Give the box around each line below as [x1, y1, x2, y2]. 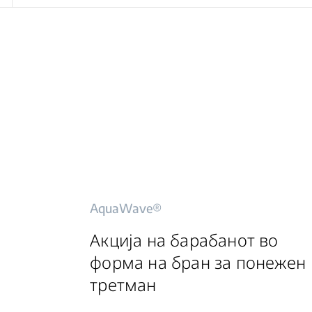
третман [90, 274, 157, 295]
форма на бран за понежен [90, 251, 306, 272]
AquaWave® [90, 200, 162, 216]
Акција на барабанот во [90, 229, 279, 250]
